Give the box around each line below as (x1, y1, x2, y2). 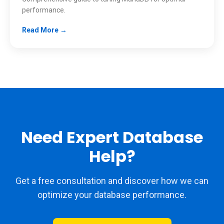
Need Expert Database (21, 126, 203, 148)
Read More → (22, 26, 67, 34)
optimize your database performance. (37, 189, 186, 200)
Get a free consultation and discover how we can (15, 175, 208, 186)
